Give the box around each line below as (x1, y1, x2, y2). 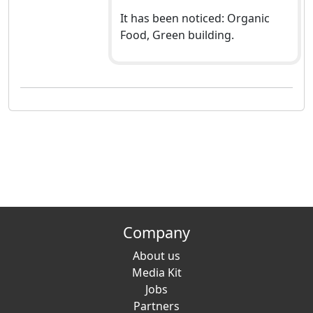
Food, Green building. (119, 27, 234, 43)
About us (133, 248, 180, 264)
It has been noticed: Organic (119, 10, 270, 27)
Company (123, 222, 190, 243)
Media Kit (131, 265, 182, 281)
